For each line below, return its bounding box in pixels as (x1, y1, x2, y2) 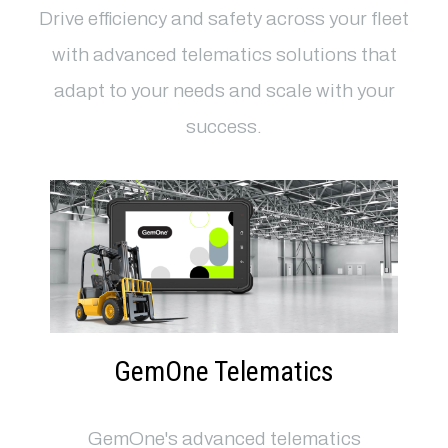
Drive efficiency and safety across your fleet (39, 8, 409, 30)
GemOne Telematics (114, 355, 334, 389)
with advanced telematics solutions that (51, 44, 397, 66)
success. (186, 116, 262, 138)
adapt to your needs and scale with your (53, 80, 395, 102)
